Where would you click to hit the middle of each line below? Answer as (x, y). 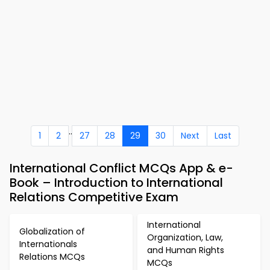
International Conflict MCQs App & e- (121, 168)
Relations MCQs (52, 256)
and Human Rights (186, 250)
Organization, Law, (185, 237)
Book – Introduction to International (116, 183)
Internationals (48, 244)
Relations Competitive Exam (94, 197)
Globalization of (52, 231)
